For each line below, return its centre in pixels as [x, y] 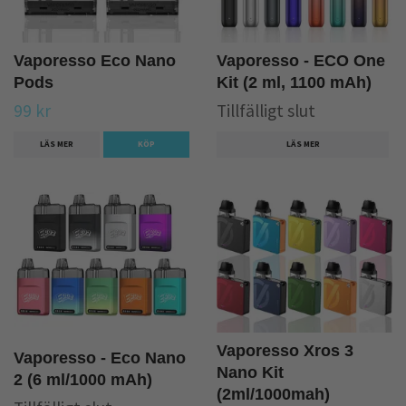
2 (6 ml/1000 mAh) [83, 380]
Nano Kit [250, 373]
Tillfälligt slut [266, 110]
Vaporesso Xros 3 [285, 351]
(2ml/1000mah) [273, 395]
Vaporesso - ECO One [301, 60]
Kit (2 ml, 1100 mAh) [294, 82]
